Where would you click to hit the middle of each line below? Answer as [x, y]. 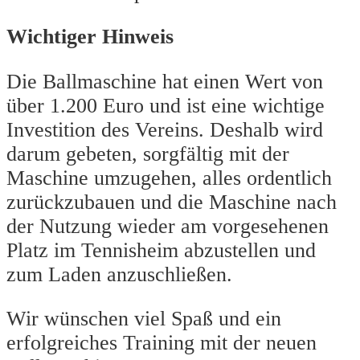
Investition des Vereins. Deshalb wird [165, 129]
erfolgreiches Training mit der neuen [162, 343]
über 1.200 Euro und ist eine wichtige [166, 105]
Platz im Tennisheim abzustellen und [161, 250]
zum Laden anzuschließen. [119, 274]
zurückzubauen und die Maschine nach [172, 202]
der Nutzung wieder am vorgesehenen [168, 226]
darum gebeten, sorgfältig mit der [148, 153]
